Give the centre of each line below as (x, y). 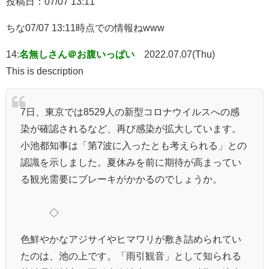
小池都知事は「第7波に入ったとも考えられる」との (134, 145)
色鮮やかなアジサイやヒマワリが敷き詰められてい (131, 239)
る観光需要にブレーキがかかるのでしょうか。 (121, 179)
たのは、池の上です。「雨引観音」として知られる (131, 255)
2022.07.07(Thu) (180, 54)
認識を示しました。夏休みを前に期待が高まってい (131, 162)
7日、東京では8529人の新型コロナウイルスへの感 (130, 111)
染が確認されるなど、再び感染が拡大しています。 (131, 128)
